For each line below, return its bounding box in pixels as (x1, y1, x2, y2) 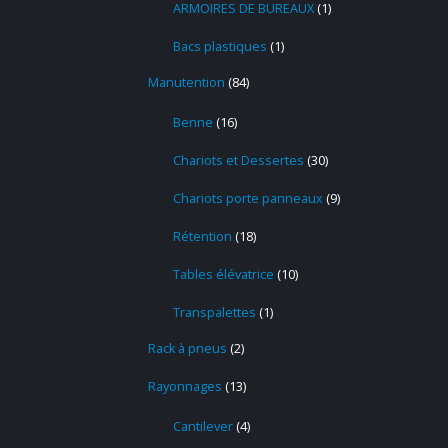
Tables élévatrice (173, 265, 274, 283)
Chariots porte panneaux (173, 189, 323, 207)
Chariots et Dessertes (173, 151, 304, 169)
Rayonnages (148, 377, 222, 395)
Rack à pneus (148, 339, 227, 357)
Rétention (173, 227, 232, 245)
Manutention (148, 73, 225, 91)
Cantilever (173, 417, 233, 435)
